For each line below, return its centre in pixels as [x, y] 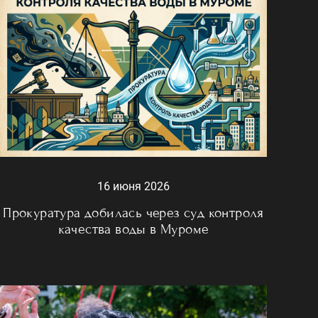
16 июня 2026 [133, 186]
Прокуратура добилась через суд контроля [133, 212]
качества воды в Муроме [133, 229]
